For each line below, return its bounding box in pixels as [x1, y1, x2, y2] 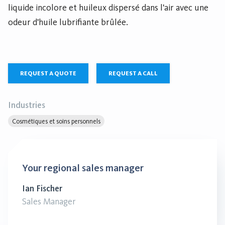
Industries [8, 100, 45, 110]
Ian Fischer [22, 183, 62, 193]
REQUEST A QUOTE [20, 70, 76, 77]
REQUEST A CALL [108, 70, 158, 77]
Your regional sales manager [22, 162, 144, 174]
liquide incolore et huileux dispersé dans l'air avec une [8, 2, 208, 13]
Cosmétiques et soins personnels [12, 117, 100, 125]
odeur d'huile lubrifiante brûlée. [8, 17, 128, 28]
